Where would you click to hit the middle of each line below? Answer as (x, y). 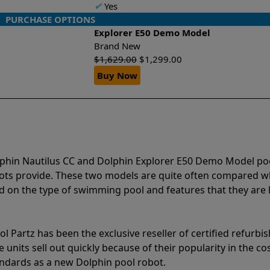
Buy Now (117, 75)
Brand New (120, 46)
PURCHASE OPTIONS (50, 19)
